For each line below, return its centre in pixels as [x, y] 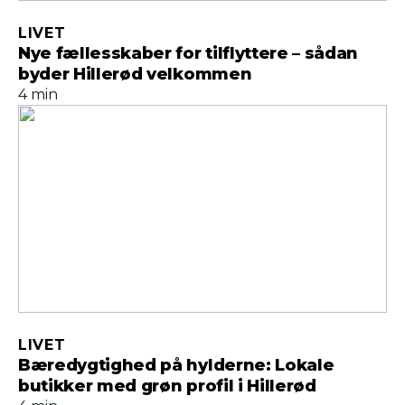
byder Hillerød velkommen [135, 74]
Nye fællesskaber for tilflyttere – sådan [188, 53]
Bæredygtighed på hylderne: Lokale [176, 365]
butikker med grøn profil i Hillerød [167, 386]
